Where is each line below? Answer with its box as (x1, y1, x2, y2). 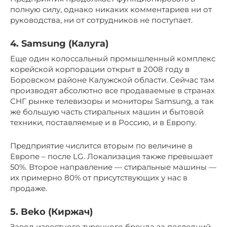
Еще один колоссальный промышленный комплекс (10, 53, 215, 63)
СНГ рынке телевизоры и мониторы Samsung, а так (10, 96, 214, 106)
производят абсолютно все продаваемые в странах (10, 85, 215, 95)
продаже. (10, 183, 47, 193)
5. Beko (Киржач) (10, 206, 93, 217)
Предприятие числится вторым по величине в (10, 140, 193, 150)
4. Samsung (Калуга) (10, 37, 108, 49)
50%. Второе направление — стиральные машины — (10, 162, 216, 172)
